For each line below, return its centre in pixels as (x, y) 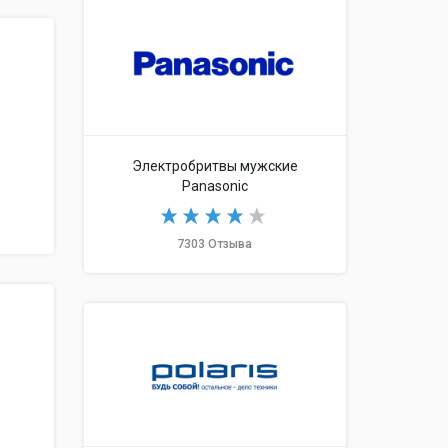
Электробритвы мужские (214, 165)
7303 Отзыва (215, 243)
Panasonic (214, 185)
